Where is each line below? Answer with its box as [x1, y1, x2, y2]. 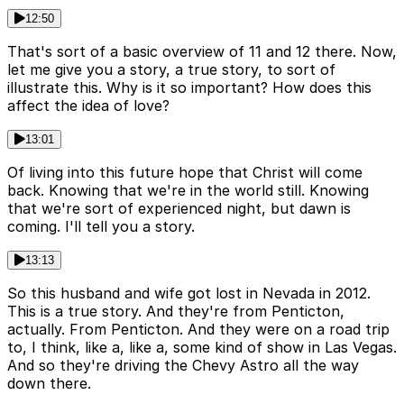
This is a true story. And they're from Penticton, [7, 302, 344, 321]
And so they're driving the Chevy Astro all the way [7, 356, 359, 375]
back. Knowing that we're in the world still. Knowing [7, 181, 369, 200]
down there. [7, 374, 91, 393]
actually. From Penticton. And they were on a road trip [7, 320, 390, 339]
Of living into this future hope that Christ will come [7, 163, 363, 182]
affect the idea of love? [7, 96, 170, 115]
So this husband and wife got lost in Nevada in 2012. [7, 284, 371, 303]
